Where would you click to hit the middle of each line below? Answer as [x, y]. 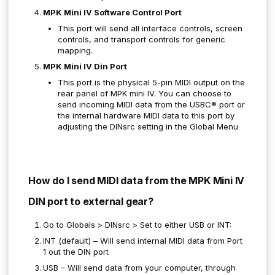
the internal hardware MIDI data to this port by [146, 115]
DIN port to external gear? [92, 201]
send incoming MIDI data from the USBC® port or [151, 104]
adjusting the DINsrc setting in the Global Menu [148, 126]
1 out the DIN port [76, 251]
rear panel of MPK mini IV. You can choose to [145, 93]
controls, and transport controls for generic [141, 39]
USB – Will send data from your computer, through [139, 267]
